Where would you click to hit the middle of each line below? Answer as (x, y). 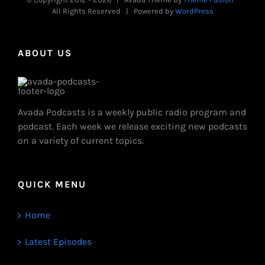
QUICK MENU (52, 184)
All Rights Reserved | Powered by (113, 11)
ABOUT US (45, 53)
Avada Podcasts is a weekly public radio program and (132, 112)
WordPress (194, 11)
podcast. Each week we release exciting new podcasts (132, 126)
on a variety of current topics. (81, 140)
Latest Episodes (58, 241)
